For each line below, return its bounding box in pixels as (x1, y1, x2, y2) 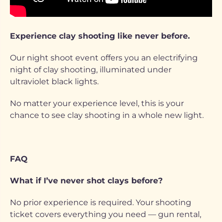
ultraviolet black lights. (10, 77, 99, 86)
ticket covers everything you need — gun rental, (10, 210, 201, 219)
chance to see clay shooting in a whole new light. (10, 111, 204, 120)
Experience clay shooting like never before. (10, 31, 192, 41)
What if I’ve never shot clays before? (10, 176, 163, 185)
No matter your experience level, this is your (10, 99, 184, 108)
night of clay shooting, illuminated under (10, 65, 171, 74)
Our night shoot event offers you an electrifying (10, 53, 198, 62)
